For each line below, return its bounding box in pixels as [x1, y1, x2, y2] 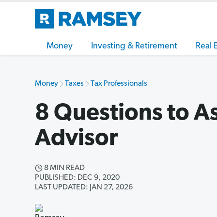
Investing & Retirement [91, 42, 177, 51]
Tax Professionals [91, 80, 147, 88]
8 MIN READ [43, 164, 85, 172]
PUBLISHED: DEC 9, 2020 [35, 174, 120, 182]
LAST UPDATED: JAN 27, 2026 [35, 184, 133, 191]
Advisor [35, 127, 118, 151]
